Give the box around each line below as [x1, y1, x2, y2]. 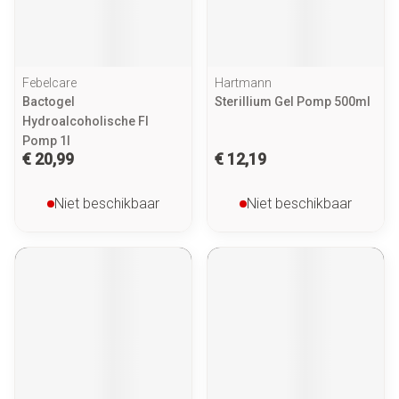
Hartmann [215, 76, 272, 90]
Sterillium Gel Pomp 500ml [215, 94, 370, 109]
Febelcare [22, 76, 77, 90]
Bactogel [22, 94, 75, 109]
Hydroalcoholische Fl [22, 114, 149, 128]
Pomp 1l [22, 134, 70, 148]
